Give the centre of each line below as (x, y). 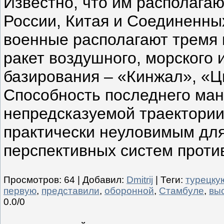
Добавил (102, 179)
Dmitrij (140, 179)
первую (20, 190)
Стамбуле (181, 190)
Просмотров (31, 179)
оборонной (129, 190)
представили (70, 190)
